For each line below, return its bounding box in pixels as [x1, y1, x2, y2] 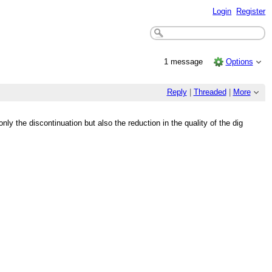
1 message [164, 56, 206, 66]
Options [225, 56, 253, 66]
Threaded [193, 87, 226, 97]
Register [236, 6, 266, 16]
